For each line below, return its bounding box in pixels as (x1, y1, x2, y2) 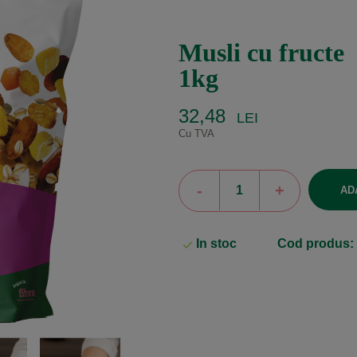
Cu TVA (178, 127, 214, 139)
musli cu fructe (202, 37, 344, 67)
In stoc (193, 237, 237, 251)
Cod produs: (277, 237, 354, 251)
